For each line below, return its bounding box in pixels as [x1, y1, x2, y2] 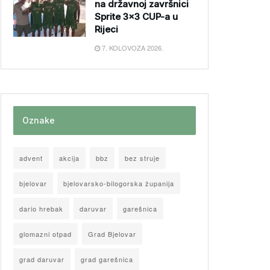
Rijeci [95, 24, 118, 35]
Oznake [22, 115, 55, 125]
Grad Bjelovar [88, 229, 136, 239]
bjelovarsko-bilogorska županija [63, 178, 174, 188]
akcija [59, 153, 80, 163]
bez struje [125, 153, 160, 163]
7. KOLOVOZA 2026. [100, 43, 163, 52]
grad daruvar [19, 254, 64, 264]
